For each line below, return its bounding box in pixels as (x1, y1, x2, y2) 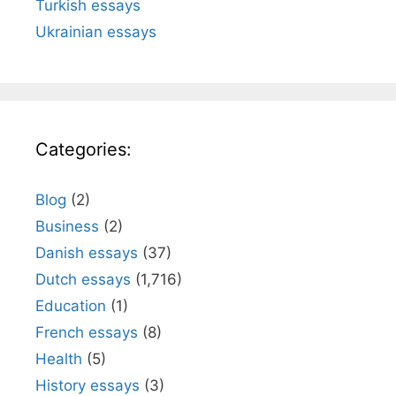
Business (35, 217, 99, 235)
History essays (35, 376, 140, 394)
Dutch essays (35, 270, 131, 288)
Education (35, 296, 106, 315)
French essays (35, 323, 138, 341)
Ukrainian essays (35, 22, 156, 41)
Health (35, 349, 82, 368)
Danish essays (35, 243, 138, 262)
